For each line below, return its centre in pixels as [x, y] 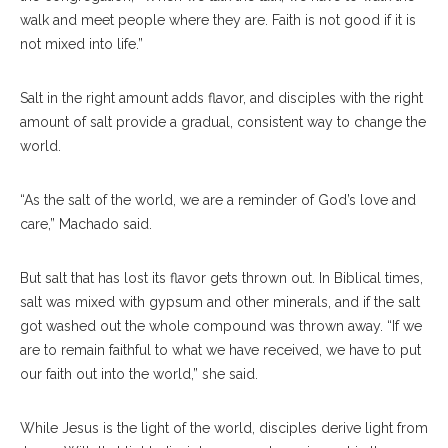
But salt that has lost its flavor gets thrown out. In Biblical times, [221, 277]
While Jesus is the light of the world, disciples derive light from [224, 427]
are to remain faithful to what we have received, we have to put [220, 349]
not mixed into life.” [81, 43]
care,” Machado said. [86, 223]
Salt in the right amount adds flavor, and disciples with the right [221, 97]
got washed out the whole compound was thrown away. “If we [221, 325]
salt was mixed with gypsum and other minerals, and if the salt [220, 301]
